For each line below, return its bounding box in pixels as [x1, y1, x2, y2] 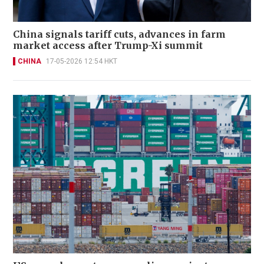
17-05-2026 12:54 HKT [46, 57, 117, 65]
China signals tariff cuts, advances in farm [13, 28, 226, 40]
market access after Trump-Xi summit [13, 39, 204, 51]
